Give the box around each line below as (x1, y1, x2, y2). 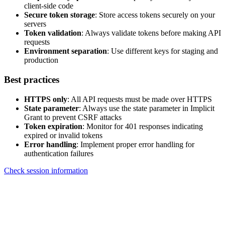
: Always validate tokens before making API (81, 29, 221, 38)
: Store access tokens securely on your (95, 11, 215, 20)
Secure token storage (24, 11, 95, 20)
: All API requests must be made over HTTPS (67, 94, 212, 103)
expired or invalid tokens (24, 131, 102, 140)
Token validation (24, 29, 81, 38)
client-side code (24, 2, 73, 11)
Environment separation (24, 47, 107, 56)
